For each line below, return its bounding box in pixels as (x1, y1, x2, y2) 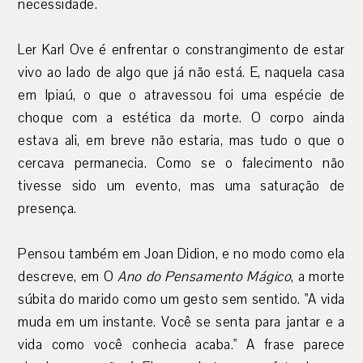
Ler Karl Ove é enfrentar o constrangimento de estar (18, 41, 345, 60)
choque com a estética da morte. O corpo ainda (18, 109, 345, 128)
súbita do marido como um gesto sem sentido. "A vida (18, 290, 345, 310)
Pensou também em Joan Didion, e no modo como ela (18, 245, 345, 264)
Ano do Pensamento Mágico (117, 267, 292, 287)
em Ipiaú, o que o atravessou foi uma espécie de (18, 86, 345, 105)
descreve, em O (18, 267, 118, 287)
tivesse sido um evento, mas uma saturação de (18, 177, 345, 196)
